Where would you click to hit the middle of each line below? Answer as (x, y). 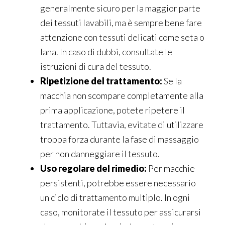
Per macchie (171, 168)
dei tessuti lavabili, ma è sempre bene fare (121, 23)
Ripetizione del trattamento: (101, 81)
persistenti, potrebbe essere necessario (118, 183)
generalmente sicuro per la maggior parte (120, 8)
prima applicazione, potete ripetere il (113, 110)
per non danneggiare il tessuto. (100, 154)
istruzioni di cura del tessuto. (96, 67)
